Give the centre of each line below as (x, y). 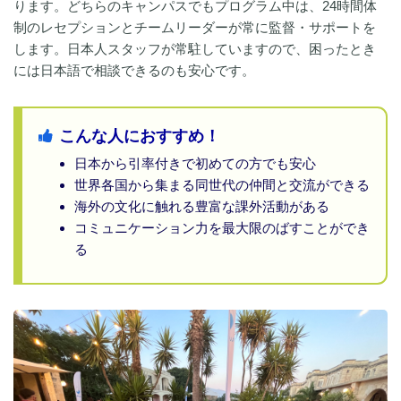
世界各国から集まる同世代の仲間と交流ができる (222, 185)
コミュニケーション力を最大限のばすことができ (222, 228)
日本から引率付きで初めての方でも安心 (196, 164)
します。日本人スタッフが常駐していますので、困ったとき (195, 49)
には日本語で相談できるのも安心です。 (134, 71)
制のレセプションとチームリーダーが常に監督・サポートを (195, 28)
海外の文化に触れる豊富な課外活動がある (202, 207)
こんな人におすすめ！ (140, 137)
